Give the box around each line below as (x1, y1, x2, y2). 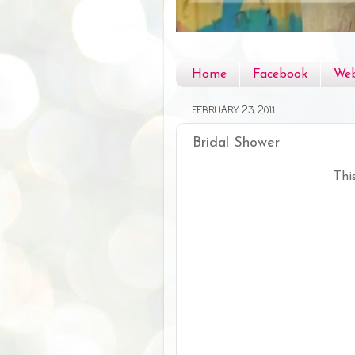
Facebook (253, 68, 307, 82)
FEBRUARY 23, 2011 (192, 104, 275, 119)
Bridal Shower (193, 136, 280, 151)
